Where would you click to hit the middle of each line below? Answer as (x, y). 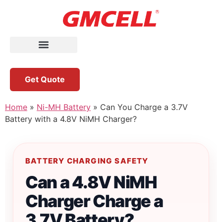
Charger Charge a (94, 201)
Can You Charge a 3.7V (144, 107)
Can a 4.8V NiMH (91, 182)
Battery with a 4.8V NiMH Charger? (71, 119)
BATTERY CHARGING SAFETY (87, 161)
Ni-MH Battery (64, 107)
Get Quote (45, 79)
